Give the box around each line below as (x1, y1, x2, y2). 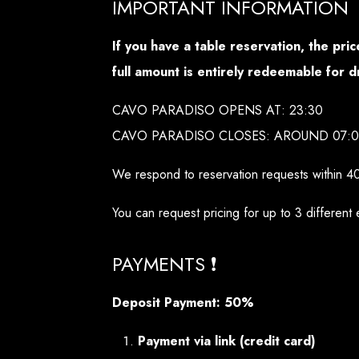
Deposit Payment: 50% (112, 293, 254, 313)
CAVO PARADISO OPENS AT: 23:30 (112, 101, 323, 120)
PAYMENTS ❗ (112, 250, 217, 279)
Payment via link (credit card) (138, 332, 316, 351)
